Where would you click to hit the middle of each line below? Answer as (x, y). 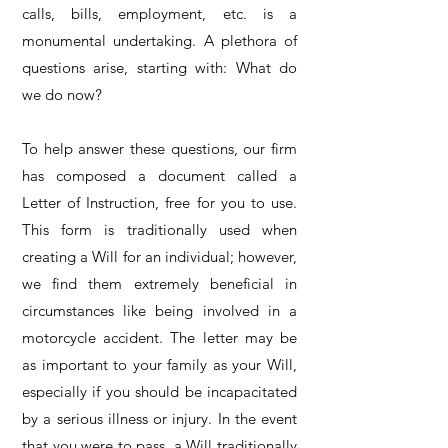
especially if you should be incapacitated (159, 391)
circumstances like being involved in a (159, 310)
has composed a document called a (159, 175)
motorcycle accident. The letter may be (159, 337)
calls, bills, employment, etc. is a (159, 13)
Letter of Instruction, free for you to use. (159, 202)
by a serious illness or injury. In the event (159, 418)
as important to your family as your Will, (159, 364)
